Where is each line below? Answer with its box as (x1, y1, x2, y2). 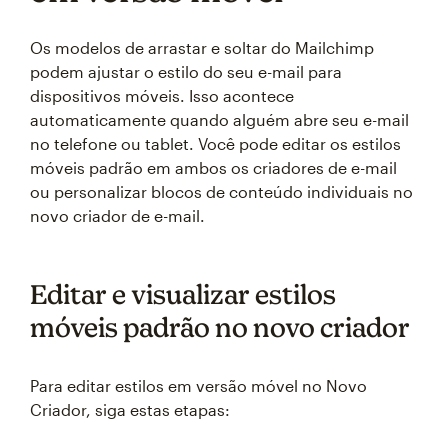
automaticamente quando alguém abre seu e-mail (30, 110, 409, 129)
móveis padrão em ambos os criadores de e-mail (30, 158, 397, 177)
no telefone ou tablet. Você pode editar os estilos (30, 134, 401, 153)
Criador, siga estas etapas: (30, 400, 230, 419)
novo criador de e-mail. (30, 206, 205, 225)
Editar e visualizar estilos (30, 278, 336, 310)
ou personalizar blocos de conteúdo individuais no (30, 182, 413, 201)
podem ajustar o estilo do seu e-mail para (30, 62, 342, 81)
